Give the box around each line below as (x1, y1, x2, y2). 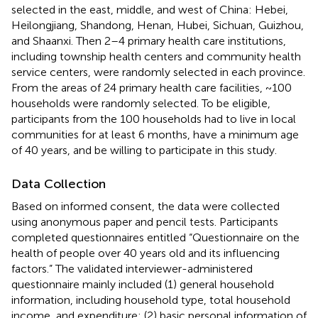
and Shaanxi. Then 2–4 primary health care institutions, (11, 33, 286, 48)
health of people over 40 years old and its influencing (11, 246, 280, 260)
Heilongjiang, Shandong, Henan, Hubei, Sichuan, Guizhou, (11, 18, 304, 32)
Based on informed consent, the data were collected (11, 199, 280, 213)
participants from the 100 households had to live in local (11, 111, 296, 126)
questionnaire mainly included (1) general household (11, 277, 274, 291)
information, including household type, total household (11, 292, 290, 307)
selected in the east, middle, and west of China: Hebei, (11, 2, 288, 16)
